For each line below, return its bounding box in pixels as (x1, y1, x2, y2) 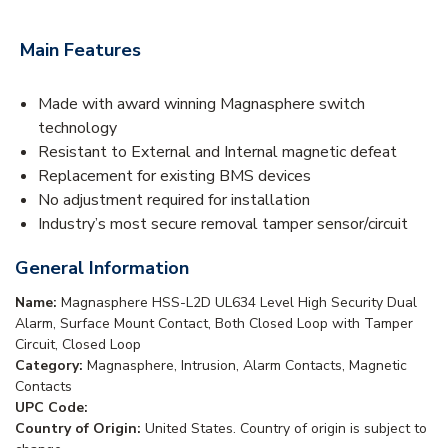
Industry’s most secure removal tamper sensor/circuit (38, 212, 408, 235)
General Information (15, 255, 189, 280)
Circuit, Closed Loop (15, 334, 141, 354)
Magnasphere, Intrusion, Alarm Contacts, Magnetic (87, 355, 407, 375)
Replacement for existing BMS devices (38, 164, 311, 187)
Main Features (20, 37, 141, 62)
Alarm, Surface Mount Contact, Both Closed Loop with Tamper (15, 313, 413, 333)
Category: (15, 355, 87, 375)
